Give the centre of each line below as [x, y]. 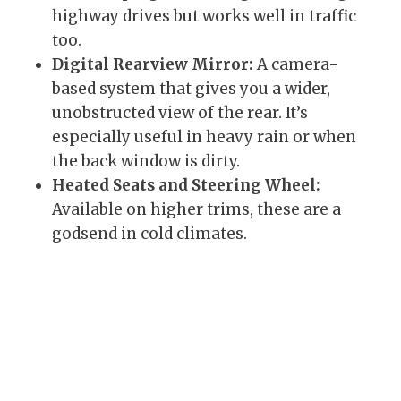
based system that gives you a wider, [191, 89]
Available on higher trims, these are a [196, 210]
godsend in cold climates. [149, 234]
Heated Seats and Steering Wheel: [186, 186]
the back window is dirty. [146, 162]
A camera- [296, 65]
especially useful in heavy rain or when [204, 137]
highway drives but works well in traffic [204, 17]
